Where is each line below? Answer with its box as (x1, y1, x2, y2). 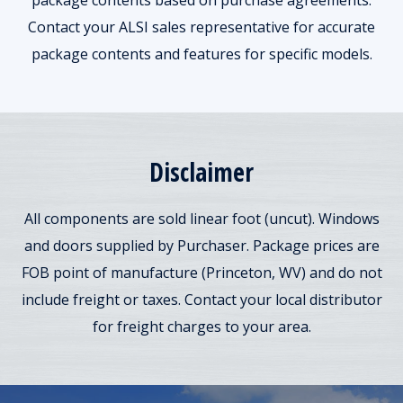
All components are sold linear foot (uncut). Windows (23, 209, 380, 229)
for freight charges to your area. (92, 317, 311, 337)
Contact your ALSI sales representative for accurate (28, 17, 375, 38)
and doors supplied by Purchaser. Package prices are (23, 236, 380, 256)
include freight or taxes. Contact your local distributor (21, 290, 382, 310)
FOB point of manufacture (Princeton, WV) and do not (21, 263, 382, 283)
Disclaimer (149, 155, 254, 190)
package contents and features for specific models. (31, 44, 372, 65)
